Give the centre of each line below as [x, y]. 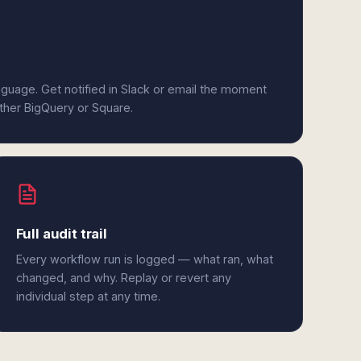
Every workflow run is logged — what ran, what [144, 259]
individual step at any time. [88, 296]
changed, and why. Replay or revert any [123, 278]
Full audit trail [61, 234]
